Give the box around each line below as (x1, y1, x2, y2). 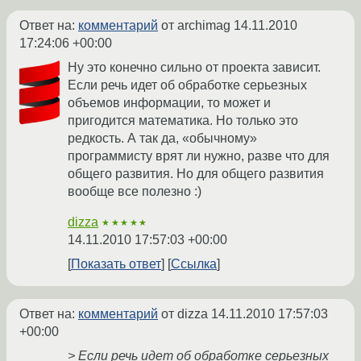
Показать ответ (71, 257, 161, 272)
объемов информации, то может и (68, 96, 271, 110)
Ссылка (171, 257, 217, 272)
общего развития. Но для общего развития (68, 167, 324, 181)
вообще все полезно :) (68, 185, 201, 199)
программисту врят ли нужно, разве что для (68, 149, 330, 164)
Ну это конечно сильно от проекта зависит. (68, 60, 321, 75)
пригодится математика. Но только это (68, 114, 298, 128)
